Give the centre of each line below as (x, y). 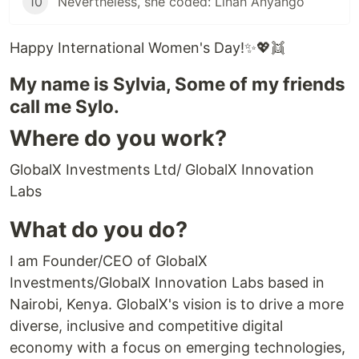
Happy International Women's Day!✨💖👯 (147, 48)
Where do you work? (118, 139)
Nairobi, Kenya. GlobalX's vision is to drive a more (177, 305)
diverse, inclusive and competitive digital (146, 326)
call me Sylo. (65, 107)
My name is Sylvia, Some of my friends (177, 84)
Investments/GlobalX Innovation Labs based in (167, 283)
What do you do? (99, 230)
